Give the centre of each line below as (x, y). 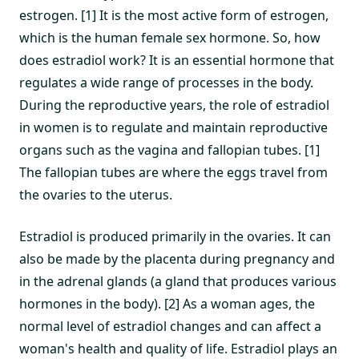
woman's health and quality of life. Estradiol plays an (178, 349)
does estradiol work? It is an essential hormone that (177, 60)
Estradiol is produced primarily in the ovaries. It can (175, 236)
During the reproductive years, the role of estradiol (174, 105)
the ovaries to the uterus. (96, 195)
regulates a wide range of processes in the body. (166, 83)
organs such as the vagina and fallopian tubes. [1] (169, 150)
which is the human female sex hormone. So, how (170, 38)
